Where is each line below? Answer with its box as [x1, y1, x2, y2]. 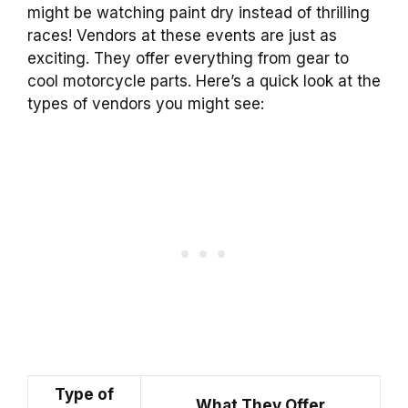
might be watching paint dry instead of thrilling [27, 3, 370, 22]
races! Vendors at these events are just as [27, 25, 337, 45]
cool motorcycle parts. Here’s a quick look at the [27, 71, 381, 90]
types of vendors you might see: [27, 94, 264, 113]
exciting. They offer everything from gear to [27, 48, 349, 67]
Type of [55, 385, 114, 404]
